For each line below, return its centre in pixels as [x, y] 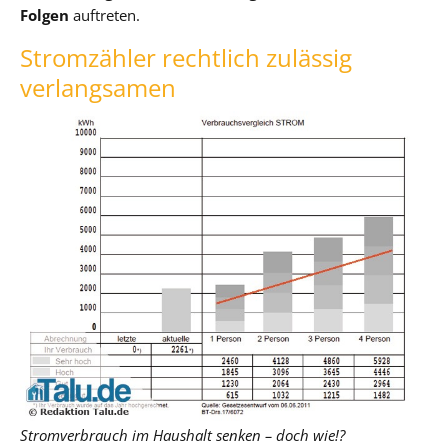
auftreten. [104, 15]
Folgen [44, 15]
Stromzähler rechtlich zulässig [186, 58]
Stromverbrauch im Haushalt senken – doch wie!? [182, 435]
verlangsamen [98, 88]
